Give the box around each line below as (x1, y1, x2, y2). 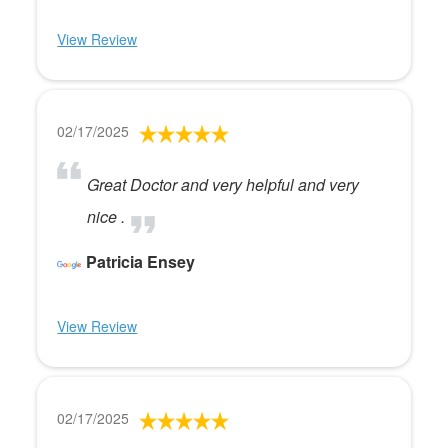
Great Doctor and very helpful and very (87, 173, 360, 196)
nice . (87, 205, 126, 228)
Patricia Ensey (86, 250, 196, 273)
